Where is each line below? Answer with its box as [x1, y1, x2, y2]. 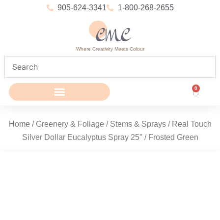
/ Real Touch [165, 120, 212, 129]
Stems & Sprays [110, 120, 166, 129]
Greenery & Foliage [35, 120, 104, 129]
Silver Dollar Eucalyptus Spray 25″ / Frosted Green [22, 133, 198, 142]
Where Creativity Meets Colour [76, 46, 144, 52]
